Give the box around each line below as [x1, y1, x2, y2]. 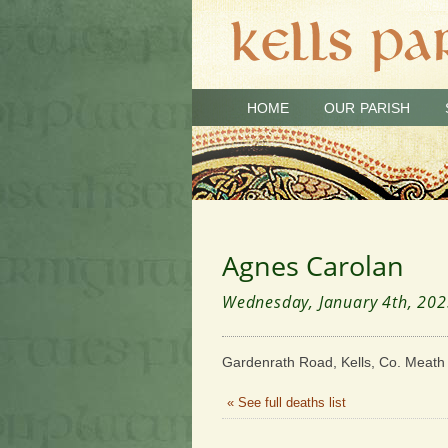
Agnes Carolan [222, 247, 404, 284]
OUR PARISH [324, 100, 410, 116]
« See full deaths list [227, 395, 346, 410]
